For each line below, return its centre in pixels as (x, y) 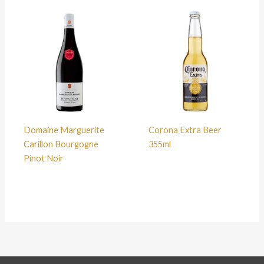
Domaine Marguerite (64, 130)
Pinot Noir (43, 159)
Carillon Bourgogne (61, 144)
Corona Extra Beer (185, 130)
